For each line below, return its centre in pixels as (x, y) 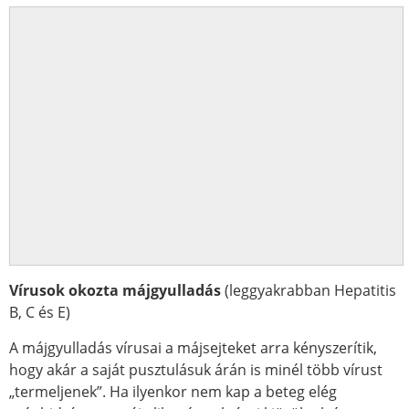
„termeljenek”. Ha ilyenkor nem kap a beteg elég (173, 392)
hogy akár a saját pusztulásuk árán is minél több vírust (196, 370)
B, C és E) (40, 312)
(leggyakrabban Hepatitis (309, 290)
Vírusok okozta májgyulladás (115, 290)
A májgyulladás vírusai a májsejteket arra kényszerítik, (193, 348)
